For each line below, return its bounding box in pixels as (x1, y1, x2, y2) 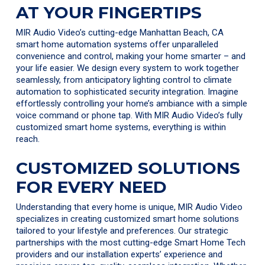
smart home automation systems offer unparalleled (16, 39, 219, 50)
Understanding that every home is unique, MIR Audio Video (16, 201, 243, 212)
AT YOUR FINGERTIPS (16, 2, 202, 23)
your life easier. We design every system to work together (16, 63, 240, 74)
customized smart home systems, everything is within (16, 122, 227, 133)
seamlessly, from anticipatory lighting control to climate (16, 75, 232, 86)
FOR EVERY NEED (16, 176, 167, 197)
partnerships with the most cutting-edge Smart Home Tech (16, 237, 246, 248)
